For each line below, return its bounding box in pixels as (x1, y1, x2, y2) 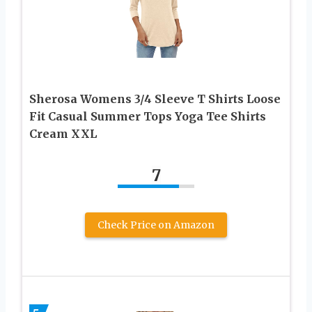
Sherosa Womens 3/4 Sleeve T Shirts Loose (29, 91, 281, 106)
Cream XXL (29, 126, 97, 141)
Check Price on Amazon (97, 218, 214, 231)
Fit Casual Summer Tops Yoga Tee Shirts (29, 109, 266, 123)
